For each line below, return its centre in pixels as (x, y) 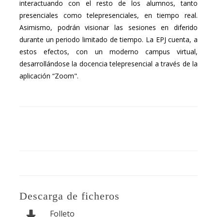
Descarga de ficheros (70, 196)
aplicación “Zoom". (49, 76)
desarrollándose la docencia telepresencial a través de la (108, 64)
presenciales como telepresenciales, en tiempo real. (108, 15)
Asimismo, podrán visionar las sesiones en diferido (108, 28)
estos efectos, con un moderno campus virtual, (108, 52)
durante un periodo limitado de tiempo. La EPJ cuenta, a (108, 40)
